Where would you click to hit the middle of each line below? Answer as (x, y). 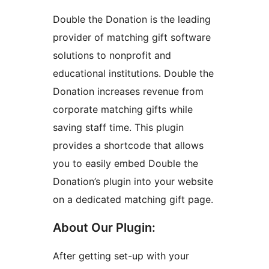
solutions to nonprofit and (112, 56)
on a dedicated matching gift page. (133, 200)
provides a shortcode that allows (128, 146)
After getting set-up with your (121, 256)
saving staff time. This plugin (118, 128)
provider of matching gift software (132, 38)
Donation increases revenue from (128, 92)
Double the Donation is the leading (132, 20)
